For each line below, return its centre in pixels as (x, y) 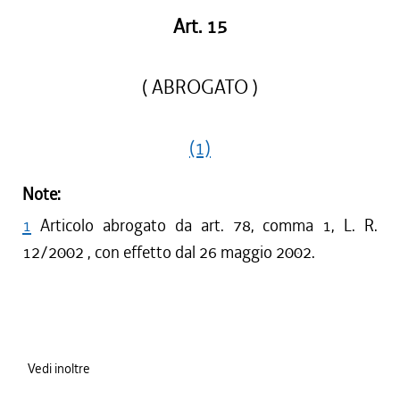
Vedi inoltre (59, 369)
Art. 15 (200, 27)
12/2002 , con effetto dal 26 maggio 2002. (169, 252)
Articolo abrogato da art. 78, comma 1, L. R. (209, 225)
